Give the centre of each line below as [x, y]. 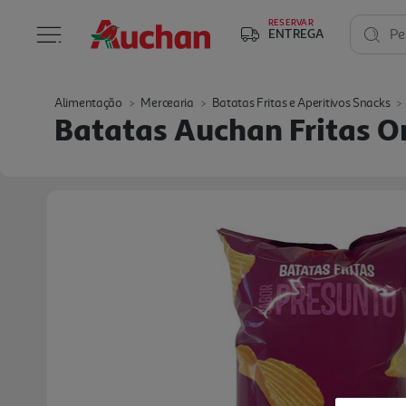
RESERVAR [291, 22]
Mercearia [167, 103]
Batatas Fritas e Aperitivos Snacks [301, 103]
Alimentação [88, 103]
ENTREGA [296, 33]
